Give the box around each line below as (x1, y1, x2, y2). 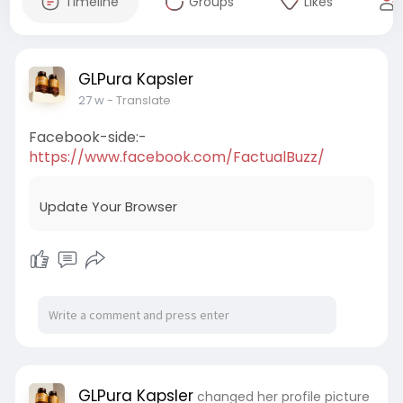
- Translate (106, 92, 171, 109)
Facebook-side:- (28, 127, 147, 148)
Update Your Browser (39, 198, 177, 216)
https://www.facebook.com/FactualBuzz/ (28, 147, 325, 167)
